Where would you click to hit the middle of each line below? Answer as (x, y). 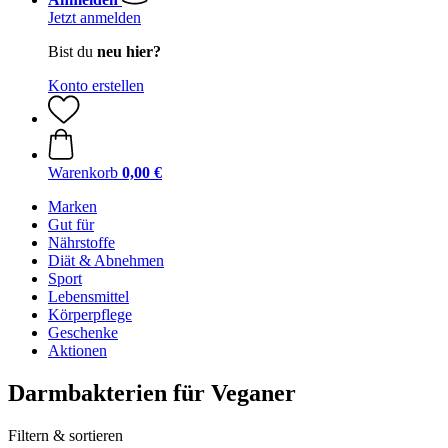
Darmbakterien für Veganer (152, 392)
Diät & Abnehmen (106, 260)
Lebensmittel (88, 296)
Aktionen (77, 350)
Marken (72, 206)
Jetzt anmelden (94, 17)
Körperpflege (90, 314)
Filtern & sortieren (65, 435)
